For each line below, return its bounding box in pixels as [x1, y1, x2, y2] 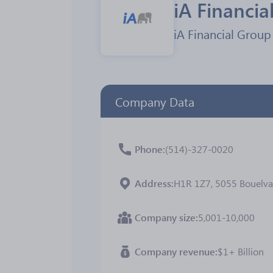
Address [135, 177, 171, 190]
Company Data [115, 93, 194, 110]
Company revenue [135, 245, 215, 258]
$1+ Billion [218, 245, 264, 258]
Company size [135, 211, 196, 224]
